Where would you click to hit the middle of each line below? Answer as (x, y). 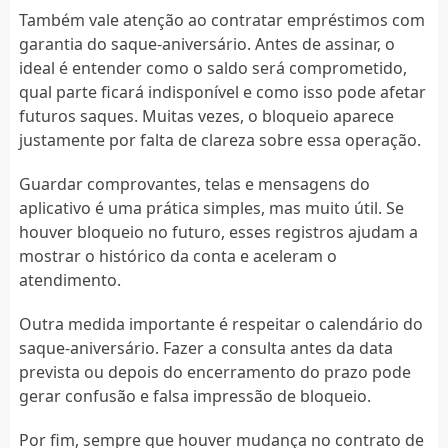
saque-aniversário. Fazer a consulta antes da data (205, 347)
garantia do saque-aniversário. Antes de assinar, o (206, 43)
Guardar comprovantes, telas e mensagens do (194, 183)
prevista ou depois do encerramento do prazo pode (214, 371)
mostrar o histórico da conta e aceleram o (177, 255)
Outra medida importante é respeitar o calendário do (220, 323)
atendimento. (69, 279)
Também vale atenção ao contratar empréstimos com (221, 19)
